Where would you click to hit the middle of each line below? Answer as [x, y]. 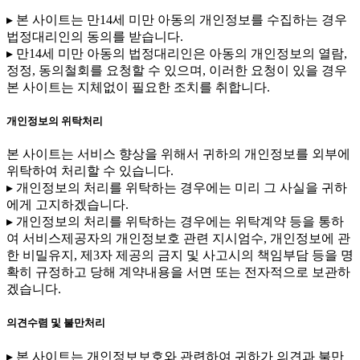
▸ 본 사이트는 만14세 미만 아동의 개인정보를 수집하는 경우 [177, 19]
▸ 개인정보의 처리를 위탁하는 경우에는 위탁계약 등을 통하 [175, 222]
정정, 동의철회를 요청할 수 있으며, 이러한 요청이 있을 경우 [177, 70]
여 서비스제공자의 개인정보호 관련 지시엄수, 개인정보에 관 [178, 239]
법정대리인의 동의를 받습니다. [95, 36]
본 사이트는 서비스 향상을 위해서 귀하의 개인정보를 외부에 [178, 154]
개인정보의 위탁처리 [55, 121]
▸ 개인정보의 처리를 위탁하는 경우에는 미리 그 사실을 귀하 [177, 188]
